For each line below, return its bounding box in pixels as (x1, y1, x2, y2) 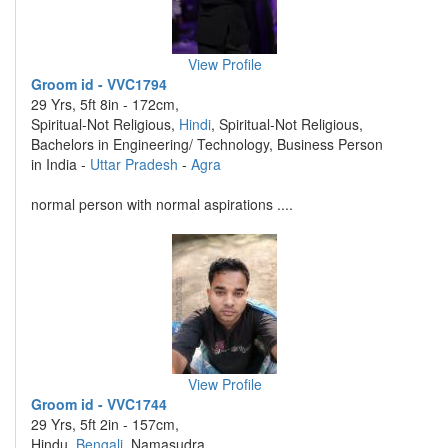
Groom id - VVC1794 (31, 74, 167, 94)
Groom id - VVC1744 (31, 394, 167, 414)
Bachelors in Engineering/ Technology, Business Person (31, 134, 383, 154)
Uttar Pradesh (90, 154, 178, 174)
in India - (31, 154, 90, 174)
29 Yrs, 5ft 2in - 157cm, (31, 414, 179, 434)
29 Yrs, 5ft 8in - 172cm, (31, 94, 179, 114)
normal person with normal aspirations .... (31, 194, 293, 214)
